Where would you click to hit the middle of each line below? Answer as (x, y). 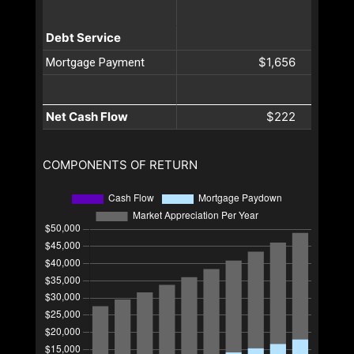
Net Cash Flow (87, 116)
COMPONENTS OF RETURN (120, 164)
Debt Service (83, 37)
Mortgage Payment (95, 62)
